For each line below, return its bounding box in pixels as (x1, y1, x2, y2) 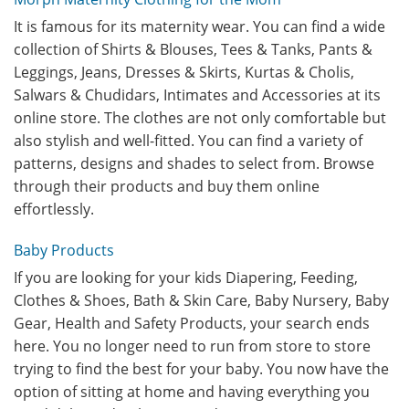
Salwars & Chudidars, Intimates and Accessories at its (14, 85, 381, 105)
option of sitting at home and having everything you (14, 382, 370, 402)
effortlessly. (14, 199, 94, 219)
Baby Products (14, 240, 114, 260)
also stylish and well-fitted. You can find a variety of (14, 131, 362, 151)
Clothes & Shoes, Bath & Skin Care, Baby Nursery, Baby (14, 290, 389, 310)
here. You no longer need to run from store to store (14, 336, 371, 356)
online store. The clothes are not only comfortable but (14, 108, 386, 128)
